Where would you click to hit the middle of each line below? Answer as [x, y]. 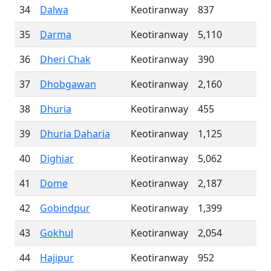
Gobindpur [65, 208]
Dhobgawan [68, 84]
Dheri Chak [65, 59]
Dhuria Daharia [75, 134]
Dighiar [57, 158]
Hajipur [57, 258]
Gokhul [57, 233]
